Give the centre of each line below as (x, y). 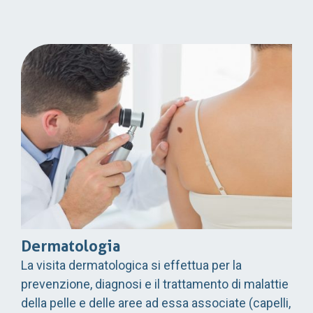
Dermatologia (71, 246)
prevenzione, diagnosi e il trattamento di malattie (155, 284)
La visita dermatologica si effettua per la (131, 265)
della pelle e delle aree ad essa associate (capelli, (156, 303)
